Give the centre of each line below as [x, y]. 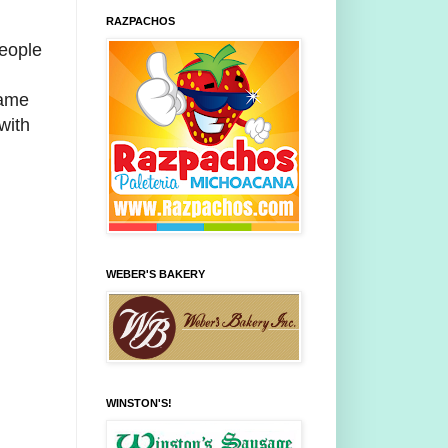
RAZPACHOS [140, 21]
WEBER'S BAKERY [155, 274]
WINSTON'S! [139, 403]
